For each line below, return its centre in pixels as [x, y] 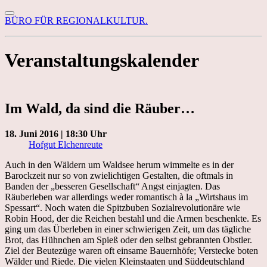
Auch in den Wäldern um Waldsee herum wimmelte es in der [119, 164]
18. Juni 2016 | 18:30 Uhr [56, 133]
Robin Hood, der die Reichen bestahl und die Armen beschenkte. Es [133, 218]
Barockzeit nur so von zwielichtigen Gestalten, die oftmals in [119, 175]
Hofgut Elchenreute [66, 144]
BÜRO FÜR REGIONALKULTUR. [76, 21]
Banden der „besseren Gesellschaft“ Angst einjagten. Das [112, 186]
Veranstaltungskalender [102, 60]
